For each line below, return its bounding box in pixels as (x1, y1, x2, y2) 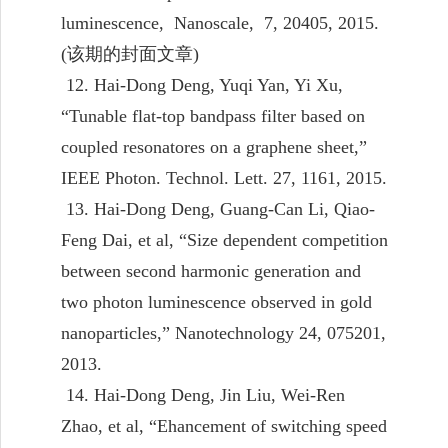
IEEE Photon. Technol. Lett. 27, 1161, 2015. (61, 167, 387, 188)
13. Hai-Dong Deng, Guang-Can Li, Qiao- (61, 198, 375, 219)
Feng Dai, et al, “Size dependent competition (61, 229, 388, 250)
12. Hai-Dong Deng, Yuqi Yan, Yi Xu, (61, 74, 343, 95)
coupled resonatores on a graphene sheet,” (61, 136, 367, 157)
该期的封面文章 (67, 43, 193, 64)
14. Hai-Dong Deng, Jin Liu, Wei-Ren (61, 384, 345, 405)
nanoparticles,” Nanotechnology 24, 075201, (61, 322, 386, 343)
